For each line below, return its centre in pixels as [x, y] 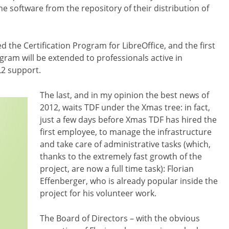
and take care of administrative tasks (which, [125, 144]
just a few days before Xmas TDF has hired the [128, 120]
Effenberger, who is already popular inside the [129, 181]
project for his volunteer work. [98, 193]
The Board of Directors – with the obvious [120, 219]
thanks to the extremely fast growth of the [121, 157]
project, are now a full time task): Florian [117, 169]
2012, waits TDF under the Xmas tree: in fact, [125, 108]
